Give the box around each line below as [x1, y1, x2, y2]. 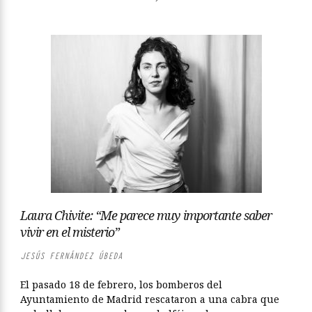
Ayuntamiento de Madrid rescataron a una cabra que [20, 292, 279, 306]
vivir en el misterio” [20, 224, 119, 240]
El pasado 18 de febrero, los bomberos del [20, 278, 222, 291]
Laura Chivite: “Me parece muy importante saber [20, 207, 272, 224]
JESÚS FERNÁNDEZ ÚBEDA [20, 250, 123, 262]
